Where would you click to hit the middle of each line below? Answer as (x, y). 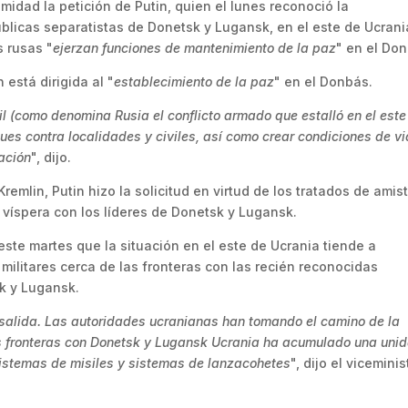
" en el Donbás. (324, 82)
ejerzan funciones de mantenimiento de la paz (195, 48)
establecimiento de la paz (194, 82)
